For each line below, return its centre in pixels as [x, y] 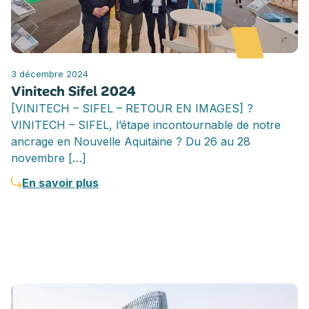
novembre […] [49, 158]
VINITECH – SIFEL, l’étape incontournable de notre [146, 124]
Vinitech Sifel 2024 [73, 91]
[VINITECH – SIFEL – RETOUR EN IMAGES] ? [132, 108]
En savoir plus [60, 182]
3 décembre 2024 [50, 73]
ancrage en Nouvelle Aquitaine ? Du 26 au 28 [131, 141]
